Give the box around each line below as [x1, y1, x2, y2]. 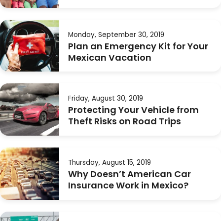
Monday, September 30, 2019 [68, 30, 164, 39]
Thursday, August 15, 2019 [68, 158, 151, 168]
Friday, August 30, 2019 [68, 94, 143, 104]
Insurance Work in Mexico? [68, 179, 188, 192]
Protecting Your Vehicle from [68, 104, 199, 116]
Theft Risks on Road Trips [68, 115, 181, 128]
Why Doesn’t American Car [68, 168, 191, 181]
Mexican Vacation [68, 51, 151, 64]
